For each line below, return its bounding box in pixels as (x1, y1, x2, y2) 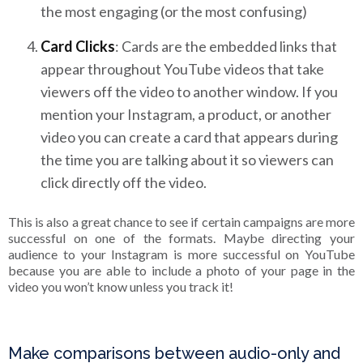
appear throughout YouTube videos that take (41, 60, 324, 79)
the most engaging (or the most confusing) (41, 2, 307, 21)
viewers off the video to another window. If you (41, 83, 338, 101)
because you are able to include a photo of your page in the (8, 263, 355, 279)
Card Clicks (41, 37, 115, 56)
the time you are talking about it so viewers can (41, 151, 334, 169)
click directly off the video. (41, 173, 209, 192)
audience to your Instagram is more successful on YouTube (8, 246, 355, 263)
